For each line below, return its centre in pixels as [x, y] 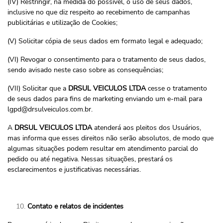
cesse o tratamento [176, 88]
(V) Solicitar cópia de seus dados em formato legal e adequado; [105, 41]
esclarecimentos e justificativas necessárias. [74, 169]
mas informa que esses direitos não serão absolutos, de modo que [111, 138]
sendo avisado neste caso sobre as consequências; [85, 70]
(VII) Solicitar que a [38, 88]
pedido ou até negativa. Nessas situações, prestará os [90, 159]
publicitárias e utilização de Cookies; [62, 23]
